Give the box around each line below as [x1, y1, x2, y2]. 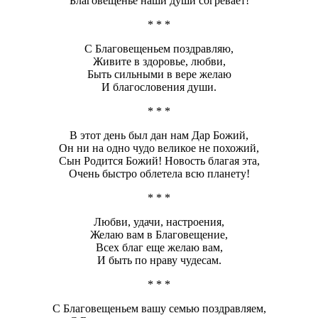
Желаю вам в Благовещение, [90, 229, 228, 241]
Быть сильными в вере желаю [87, 68, 231, 81]
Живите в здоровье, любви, [92, 55, 226, 68]
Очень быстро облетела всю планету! [68, 168, 250, 180]
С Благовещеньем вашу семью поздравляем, [52, 302, 266, 315]
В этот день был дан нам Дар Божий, [70, 129, 248, 142]
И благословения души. [102, 81, 216, 94]
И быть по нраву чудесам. [97, 254, 221, 267]
